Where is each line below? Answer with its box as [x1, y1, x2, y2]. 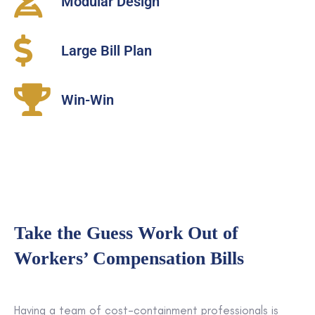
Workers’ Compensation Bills [14, 248, 244, 269]
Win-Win [60, 91, 114, 109]
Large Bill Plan [60, 42, 152, 60]
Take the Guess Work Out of [14, 223, 238, 244]
